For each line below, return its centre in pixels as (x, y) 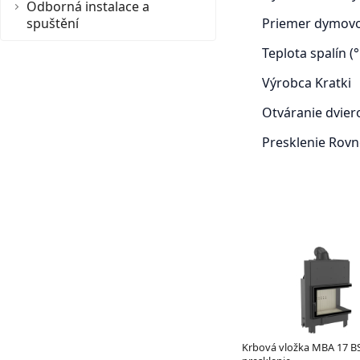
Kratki (333, 83)
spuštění (53, 23)
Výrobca (288, 83)
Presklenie (295, 143)
